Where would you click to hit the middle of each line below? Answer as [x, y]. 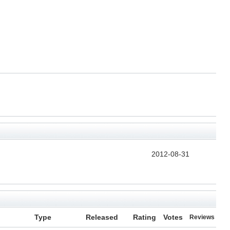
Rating [144, 217]
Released [102, 217]
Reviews [202, 217]
